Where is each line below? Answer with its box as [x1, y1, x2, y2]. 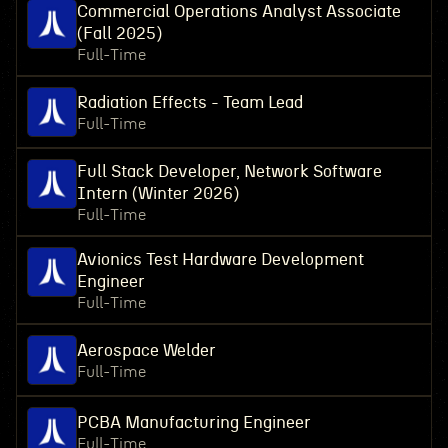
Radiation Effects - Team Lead [76, 94, 303, 111]
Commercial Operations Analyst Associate [76, 3, 401, 20]
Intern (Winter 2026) [76, 185, 239, 202]
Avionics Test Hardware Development [76, 251, 364, 268]
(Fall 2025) [76, 25, 162, 42]
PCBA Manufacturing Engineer [76, 414, 311, 431]
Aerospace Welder [76, 342, 216, 359]
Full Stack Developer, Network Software [76, 163, 382, 180]
